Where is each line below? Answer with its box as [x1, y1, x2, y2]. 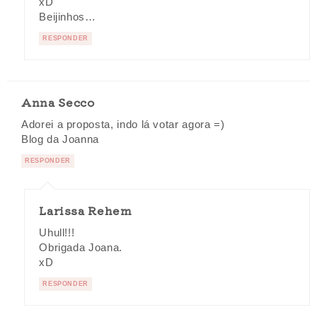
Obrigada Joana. [39, 242, 122, 254]
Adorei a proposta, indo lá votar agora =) [21, 119, 225, 131]
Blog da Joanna [21, 134, 100, 146]
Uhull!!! [39, 227, 75, 239]
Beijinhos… [39, 11, 96, 23]
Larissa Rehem [39, 202, 132, 219]
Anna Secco [21, 93, 95, 111]
